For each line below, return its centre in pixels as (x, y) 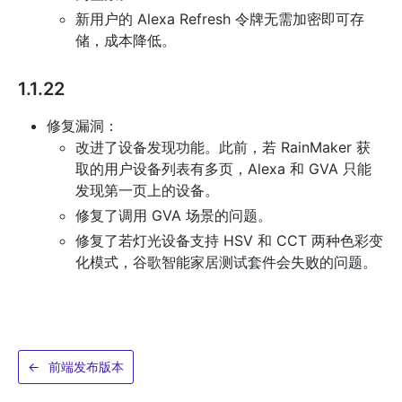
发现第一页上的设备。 (147, 190)
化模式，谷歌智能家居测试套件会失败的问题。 (226, 262)
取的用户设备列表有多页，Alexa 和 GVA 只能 (223, 169)
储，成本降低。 (126, 40)
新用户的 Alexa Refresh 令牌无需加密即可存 (220, 19)
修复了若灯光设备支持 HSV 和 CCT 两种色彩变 (229, 240)
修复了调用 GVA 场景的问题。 (174, 215)
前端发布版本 (86, 367)
